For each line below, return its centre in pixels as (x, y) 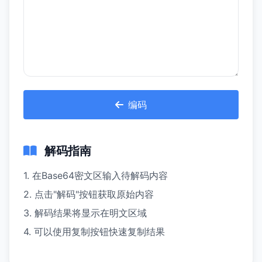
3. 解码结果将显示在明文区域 (85, 213)
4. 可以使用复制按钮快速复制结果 (94, 232)
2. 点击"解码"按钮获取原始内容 (89, 194)
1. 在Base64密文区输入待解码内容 (96, 175)
